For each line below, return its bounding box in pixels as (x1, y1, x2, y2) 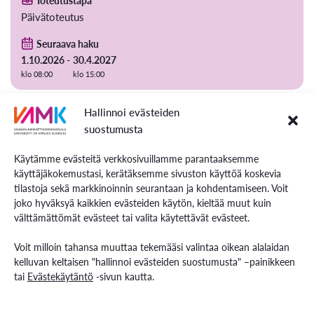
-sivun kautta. (93, 269, 154, 283)
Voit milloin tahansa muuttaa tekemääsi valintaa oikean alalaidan (14, 240, 289, 254)
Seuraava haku (36, 36, 99, 50)
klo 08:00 (21, 67, 53, 79)
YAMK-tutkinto (19, 280, 75, 292)
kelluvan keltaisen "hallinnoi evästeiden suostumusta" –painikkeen (14, 254, 295, 268)
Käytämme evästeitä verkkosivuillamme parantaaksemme (14, 151, 259, 165)
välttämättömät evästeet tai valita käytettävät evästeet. (14, 210, 250, 224)
